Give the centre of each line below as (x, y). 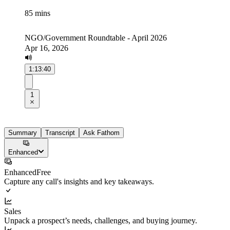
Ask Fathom (101, 133)
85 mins (37, 13)
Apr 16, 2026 (46, 48)
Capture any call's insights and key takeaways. (79, 181)
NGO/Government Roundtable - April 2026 (96, 38)
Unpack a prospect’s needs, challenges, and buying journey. (101, 220)
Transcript (60, 133)
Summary (23, 133)
